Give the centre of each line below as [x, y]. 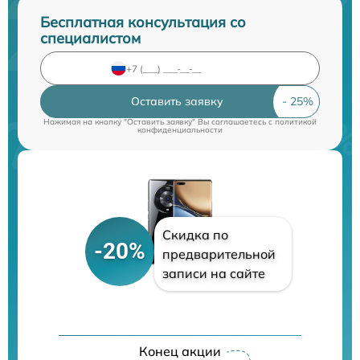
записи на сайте [213, 274]
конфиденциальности [180, 130]
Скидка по [195, 235]
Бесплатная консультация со [143, 22]
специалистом [90, 38]
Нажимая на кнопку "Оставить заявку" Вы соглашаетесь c [159, 122]
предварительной [219, 254]
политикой [296, 122]
